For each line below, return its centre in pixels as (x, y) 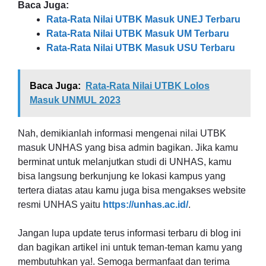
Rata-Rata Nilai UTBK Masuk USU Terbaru (141, 47)
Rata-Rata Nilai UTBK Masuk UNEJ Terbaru (143, 19)
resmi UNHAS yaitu (60, 204)
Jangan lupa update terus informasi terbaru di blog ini (129, 233)
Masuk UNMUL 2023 (75, 100)
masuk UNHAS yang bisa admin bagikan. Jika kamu (128, 147)
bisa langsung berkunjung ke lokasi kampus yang (122, 176)
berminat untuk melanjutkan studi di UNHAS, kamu (125, 161)
